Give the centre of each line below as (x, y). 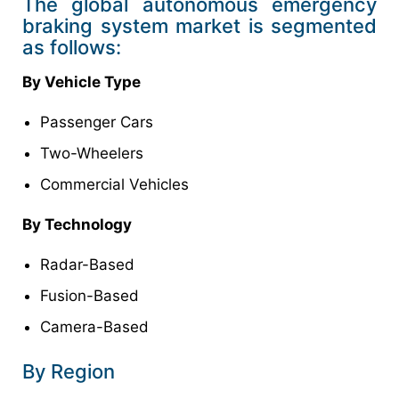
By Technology (77, 224)
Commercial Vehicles (114, 184)
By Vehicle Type (81, 81)
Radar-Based (87, 264)
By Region (69, 371)
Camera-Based (94, 326)
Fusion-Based (90, 295)
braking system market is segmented (199, 25)
